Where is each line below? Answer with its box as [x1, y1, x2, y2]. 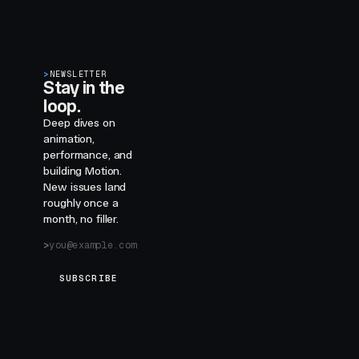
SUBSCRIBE [58, 272, 118, 284]
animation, [43, 132, 95, 146]
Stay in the [43, 77, 125, 99]
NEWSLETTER [49, 69, 107, 79]
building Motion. [43, 164, 123, 178]
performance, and [43, 148, 133, 162]
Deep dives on [43, 116, 115, 130]
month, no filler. [43, 212, 119, 226]
